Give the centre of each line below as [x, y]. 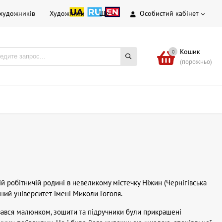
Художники [67, 13]
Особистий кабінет [169, 13]
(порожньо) [196, 61]
